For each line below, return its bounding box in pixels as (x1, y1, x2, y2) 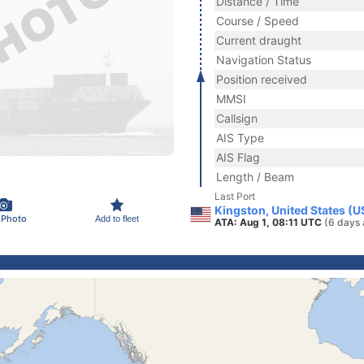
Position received (216, 72, 307, 86)
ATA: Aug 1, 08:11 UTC (214, 216, 324, 228)
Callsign (216, 111, 258, 125)
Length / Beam (216, 170, 294, 184)
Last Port (214, 190, 255, 202)
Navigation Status (216, 53, 311, 67)
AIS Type (216, 131, 264, 145)
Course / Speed (216, 14, 299, 28)
